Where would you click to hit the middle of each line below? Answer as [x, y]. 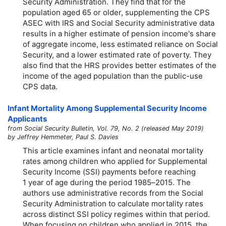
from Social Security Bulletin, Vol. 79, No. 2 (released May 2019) [106, 129]
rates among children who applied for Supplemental [115, 161]
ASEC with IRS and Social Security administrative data [119, 23]
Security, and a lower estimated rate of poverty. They [117, 54]
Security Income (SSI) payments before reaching [109, 172]
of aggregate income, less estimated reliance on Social [120, 44]
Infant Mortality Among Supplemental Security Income [107, 108]
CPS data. [40, 86]
